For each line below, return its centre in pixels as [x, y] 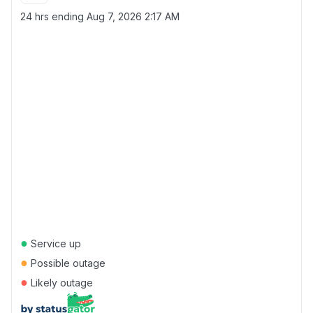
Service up [54, 243]
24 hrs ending [53, 16]
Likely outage [60, 283]
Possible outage [67, 263]
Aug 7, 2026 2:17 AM [133, 16]
